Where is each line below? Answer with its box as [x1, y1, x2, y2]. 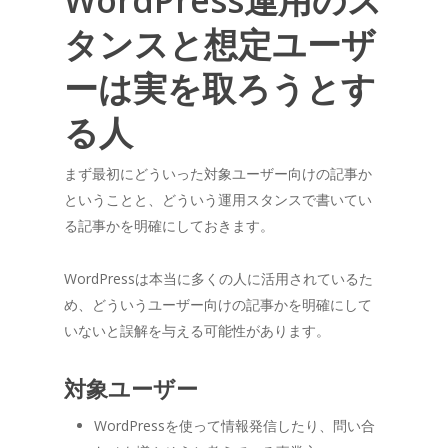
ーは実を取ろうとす [64, 64, 376, 111]
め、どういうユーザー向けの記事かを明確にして [64, 294, 372, 314]
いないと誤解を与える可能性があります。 [64, 320, 330, 340]
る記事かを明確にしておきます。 [64, 215, 274, 235]
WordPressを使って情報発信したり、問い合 [94, 415, 375, 435]
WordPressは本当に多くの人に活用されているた [64, 268, 373, 288]
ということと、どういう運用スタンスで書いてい [64, 189, 372, 209]
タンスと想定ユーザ [64, 20, 376, 67]
